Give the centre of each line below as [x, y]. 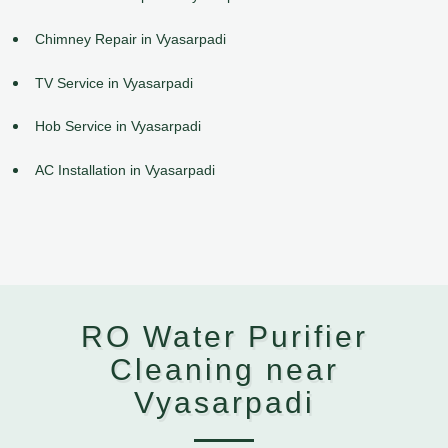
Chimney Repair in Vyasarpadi [130, 38]
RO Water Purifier [224, 337]
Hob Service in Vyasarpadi [118, 126]
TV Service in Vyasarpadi [114, 82]
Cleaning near [224, 370]
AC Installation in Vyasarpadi [125, 170]
